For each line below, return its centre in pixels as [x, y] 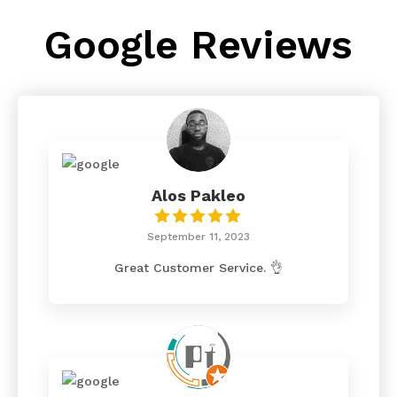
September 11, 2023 [198, 237]
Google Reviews [198, 45]
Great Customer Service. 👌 [198, 268]
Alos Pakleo [198, 196]
